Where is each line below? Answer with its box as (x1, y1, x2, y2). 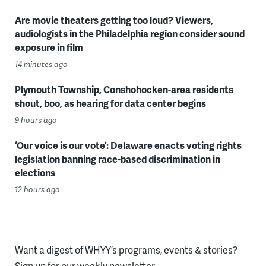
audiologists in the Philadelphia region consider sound (14, 27, 245, 41)
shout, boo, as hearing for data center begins (14, 96, 206, 110)
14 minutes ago (14, 59, 68, 70)
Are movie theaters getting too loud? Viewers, (14, 13, 213, 27)
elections (14, 166, 55, 180)
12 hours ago (14, 184, 60, 195)
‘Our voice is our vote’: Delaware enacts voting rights (14, 138, 242, 153)
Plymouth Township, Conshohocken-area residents (14, 83, 233, 97)
